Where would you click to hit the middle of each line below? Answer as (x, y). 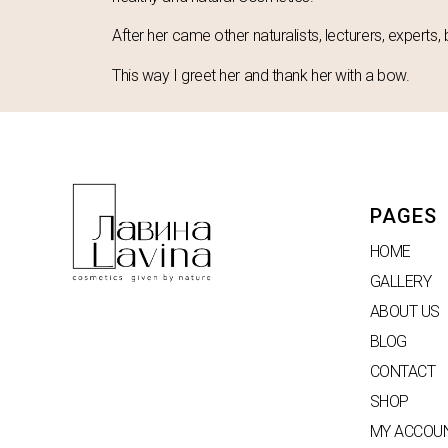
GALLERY (400, 282)
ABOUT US (404, 312)
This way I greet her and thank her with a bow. (261, 75)
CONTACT (402, 372)
